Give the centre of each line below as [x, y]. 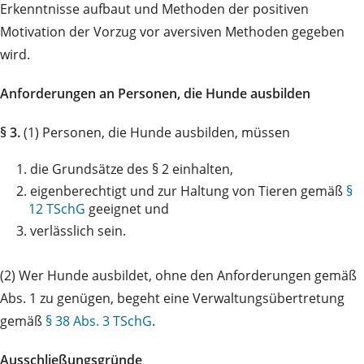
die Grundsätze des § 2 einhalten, [132, 169]
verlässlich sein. [78, 231]
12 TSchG [57, 209]
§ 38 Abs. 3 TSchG [99, 321]
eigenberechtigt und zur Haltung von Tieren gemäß [188, 191]
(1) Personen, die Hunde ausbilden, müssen [155, 133]
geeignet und [127, 209]
